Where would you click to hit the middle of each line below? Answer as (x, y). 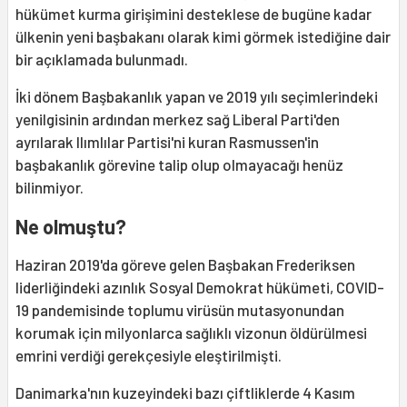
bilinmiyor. (50, 188)
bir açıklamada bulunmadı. (102, 60)
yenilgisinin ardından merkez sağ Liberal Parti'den (178, 119)
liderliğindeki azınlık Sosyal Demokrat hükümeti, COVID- (200, 288)
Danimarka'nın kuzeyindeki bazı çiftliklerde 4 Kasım (185, 393)
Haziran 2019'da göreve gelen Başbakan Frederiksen (185, 265)
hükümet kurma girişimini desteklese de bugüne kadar (194, 14)
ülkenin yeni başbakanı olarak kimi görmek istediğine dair (203, 37)
